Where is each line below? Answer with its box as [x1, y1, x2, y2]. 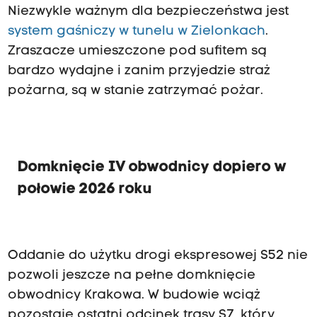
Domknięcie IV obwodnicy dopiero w [17, 160, 287, 175]
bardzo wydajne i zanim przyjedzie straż [7, 64, 270, 79]
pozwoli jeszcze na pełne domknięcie [7, 269, 255, 283]
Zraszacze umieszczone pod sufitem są [7, 45, 267, 59]
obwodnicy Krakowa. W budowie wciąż [7, 289, 260, 303]
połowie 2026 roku [17, 182, 152, 197]
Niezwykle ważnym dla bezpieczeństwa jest [7, 5, 289, 19]
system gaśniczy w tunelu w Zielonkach [7, 25, 265, 39]
